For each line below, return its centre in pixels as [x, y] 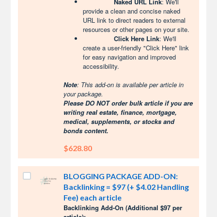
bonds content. [86, 131]
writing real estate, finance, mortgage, [120, 112]
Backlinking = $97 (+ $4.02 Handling [126, 187]
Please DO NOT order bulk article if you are [128, 103]
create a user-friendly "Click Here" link [136, 48]
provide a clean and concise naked [132, 11]
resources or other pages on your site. [136, 29]
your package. [85, 94]
